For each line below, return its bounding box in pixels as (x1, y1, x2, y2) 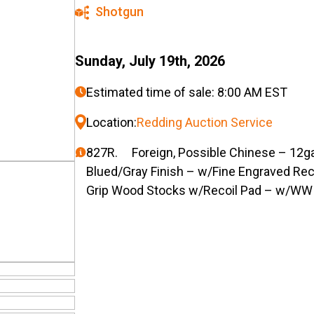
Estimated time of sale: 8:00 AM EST (86, 85, 287, 100)
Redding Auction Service (137, 115, 273, 130)
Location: (86, 115, 137, 130)
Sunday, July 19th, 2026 (75, 53, 225, 70)
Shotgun (95, 4, 144, 19)
